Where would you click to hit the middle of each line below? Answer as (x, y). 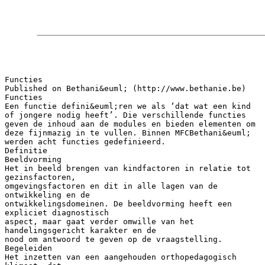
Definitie (26, 150)
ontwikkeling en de (47, 195)
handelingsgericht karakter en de (80, 230)
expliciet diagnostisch (57, 212)
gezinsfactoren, (40, 177)
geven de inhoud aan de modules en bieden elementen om (130, 124)
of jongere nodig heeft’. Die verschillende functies (125, 115)
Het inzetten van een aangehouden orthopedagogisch (121, 257)
